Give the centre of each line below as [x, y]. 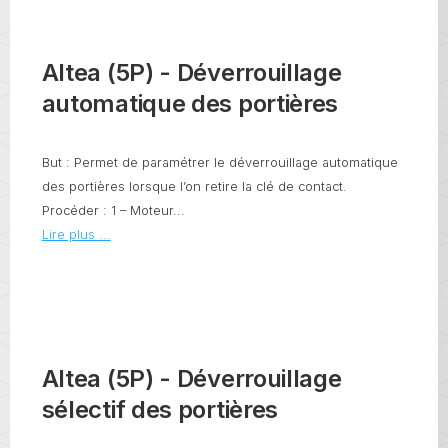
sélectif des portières [160, 410]
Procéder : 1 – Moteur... [113, 210]
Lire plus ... [76, 234]
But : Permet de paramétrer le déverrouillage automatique [219, 162]
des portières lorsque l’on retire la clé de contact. [194, 186]
